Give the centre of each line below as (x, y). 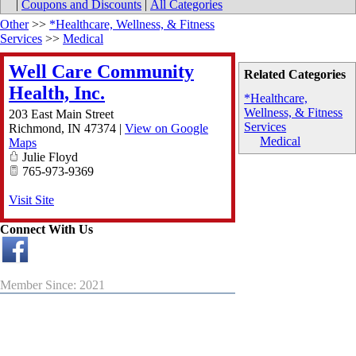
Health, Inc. (57, 93)
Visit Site (31, 200)
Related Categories (295, 75)
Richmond (35, 129)
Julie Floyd (48, 157)
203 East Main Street (61, 114)
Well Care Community (101, 72)
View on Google (166, 129)
